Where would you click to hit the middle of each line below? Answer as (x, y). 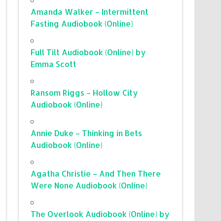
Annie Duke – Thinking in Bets (87, 133)
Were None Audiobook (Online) (89, 185)
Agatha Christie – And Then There (96, 173)
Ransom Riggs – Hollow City (85, 92)
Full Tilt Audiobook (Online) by (89, 52)
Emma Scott (54, 64)
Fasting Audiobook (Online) (82, 23)
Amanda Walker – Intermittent (90, 11)
